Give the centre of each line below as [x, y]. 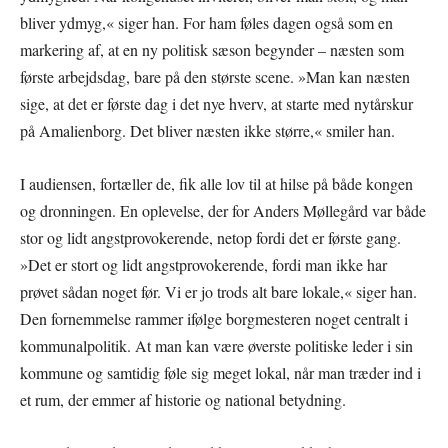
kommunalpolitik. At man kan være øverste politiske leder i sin [216, 346]
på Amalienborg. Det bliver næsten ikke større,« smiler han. [207, 131]
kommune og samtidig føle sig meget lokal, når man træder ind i [220, 373]
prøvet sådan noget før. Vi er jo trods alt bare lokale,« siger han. [218, 292]
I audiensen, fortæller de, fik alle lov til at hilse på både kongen [216, 184]
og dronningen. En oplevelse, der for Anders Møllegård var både [223, 211]
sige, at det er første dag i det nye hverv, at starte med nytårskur [216, 104]
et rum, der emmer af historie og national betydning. [183, 400]
